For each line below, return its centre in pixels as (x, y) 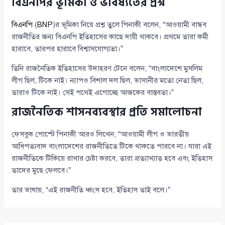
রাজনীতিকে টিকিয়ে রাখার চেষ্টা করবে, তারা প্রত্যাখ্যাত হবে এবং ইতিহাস (112, 158)
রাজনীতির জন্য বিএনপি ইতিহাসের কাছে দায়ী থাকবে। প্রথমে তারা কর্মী (110, 37)
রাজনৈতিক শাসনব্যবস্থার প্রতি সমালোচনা (107, 112)
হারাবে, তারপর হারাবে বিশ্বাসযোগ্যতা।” (68, 49)
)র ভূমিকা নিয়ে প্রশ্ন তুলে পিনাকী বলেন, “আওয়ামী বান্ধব (130, 25)
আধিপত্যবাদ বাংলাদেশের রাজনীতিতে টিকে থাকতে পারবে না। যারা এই (112, 146)
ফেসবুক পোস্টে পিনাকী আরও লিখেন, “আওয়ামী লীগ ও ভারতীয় (100, 134)
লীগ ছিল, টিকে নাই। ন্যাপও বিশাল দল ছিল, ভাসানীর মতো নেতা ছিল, (108, 81)
